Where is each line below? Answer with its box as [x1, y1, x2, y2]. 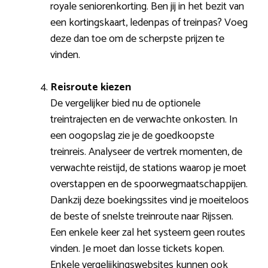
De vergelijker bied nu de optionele [50, 94, 200, 112]
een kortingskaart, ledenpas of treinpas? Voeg [50, 13, 248, 32]
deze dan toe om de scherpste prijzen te [50, 29, 224, 48]
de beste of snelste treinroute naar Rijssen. [50, 207, 233, 226]
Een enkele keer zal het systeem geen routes [50, 223, 245, 242]
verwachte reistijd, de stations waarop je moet [50, 159, 246, 177]
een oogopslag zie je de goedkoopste [50, 126, 214, 145]
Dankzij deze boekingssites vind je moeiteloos [50, 191, 249, 209]
